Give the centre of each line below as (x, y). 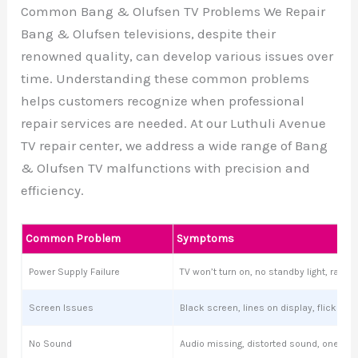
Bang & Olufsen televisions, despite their (149, 33)
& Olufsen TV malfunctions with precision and (166, 167)
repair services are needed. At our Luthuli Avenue (174, 123)
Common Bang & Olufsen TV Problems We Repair (173, 11)
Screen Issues (62, 308)
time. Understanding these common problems (165, 78)
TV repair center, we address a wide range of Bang (175, 145)
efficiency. (53, 190)
